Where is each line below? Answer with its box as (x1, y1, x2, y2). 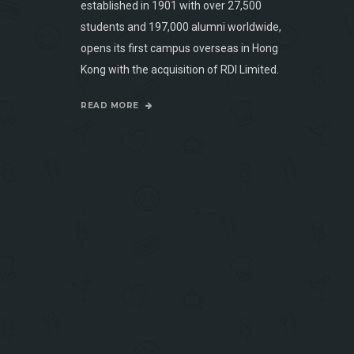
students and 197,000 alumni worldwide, (81, 21, 281, 34)
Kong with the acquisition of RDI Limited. (81, 63, 279, 77)
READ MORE (81, 100, 141, 111)
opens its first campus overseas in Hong (81, 42, 278, 55)
